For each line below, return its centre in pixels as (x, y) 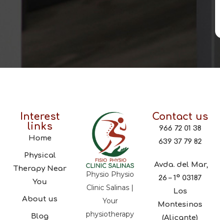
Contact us (180, 117)
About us (40, 199)
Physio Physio (110, 174)
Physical (40, 156)
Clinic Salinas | (110, 187)
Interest (40, 117)
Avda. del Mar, (180, 165)
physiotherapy (110, 214)
